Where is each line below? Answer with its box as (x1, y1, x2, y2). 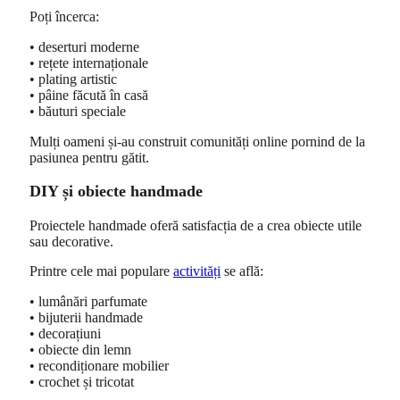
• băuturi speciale (29, 104, 126, 120)
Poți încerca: (29, 9, 99, 25)
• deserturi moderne (29, 39, 139, 55)
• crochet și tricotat (29, 373, 134, 389)
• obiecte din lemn (29, 341, 131, 357)
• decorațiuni (29, 325, 101, 341)
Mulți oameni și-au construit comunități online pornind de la (29, 133, 365, 149)
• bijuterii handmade (29, 309, 143, 325)
